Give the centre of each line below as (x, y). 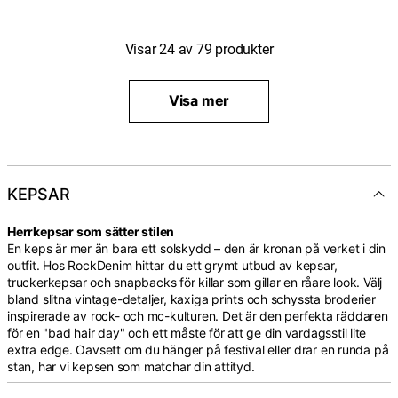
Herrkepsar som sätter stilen (91, 231)
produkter (243, 49)
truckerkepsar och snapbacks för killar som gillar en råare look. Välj (195, 282)
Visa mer (199, 101)
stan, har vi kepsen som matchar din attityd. (131, 366)
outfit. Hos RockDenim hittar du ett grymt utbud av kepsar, (172, 265)
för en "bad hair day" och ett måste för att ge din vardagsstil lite (187, 332)
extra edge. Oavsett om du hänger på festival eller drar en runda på (198, 349)
